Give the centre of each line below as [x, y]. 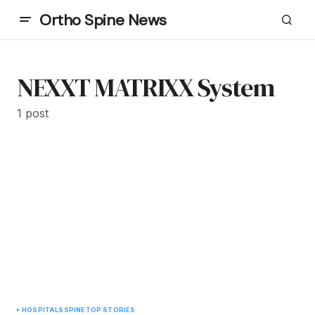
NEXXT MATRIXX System [146, 88]
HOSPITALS [43, 310]
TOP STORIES [110, 310]
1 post [33, 113]
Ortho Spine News [103, 20]
